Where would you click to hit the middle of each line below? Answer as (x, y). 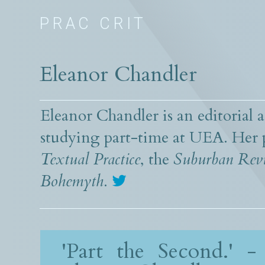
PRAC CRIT (93, 23)
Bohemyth (72, 182)
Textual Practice (90, 160)
